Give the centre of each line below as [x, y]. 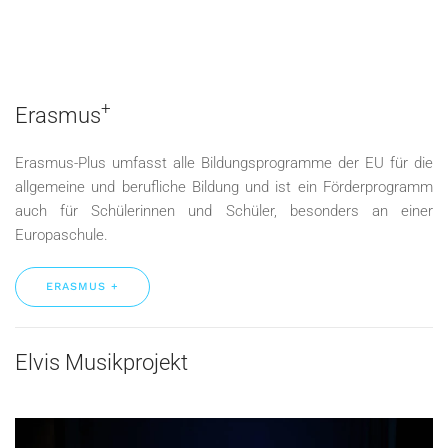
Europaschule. [61, 234]
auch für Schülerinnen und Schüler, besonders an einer [224, 210]
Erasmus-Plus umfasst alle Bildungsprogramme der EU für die [224, 162]
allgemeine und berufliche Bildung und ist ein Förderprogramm [224, 186]
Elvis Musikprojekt [101, 362]
